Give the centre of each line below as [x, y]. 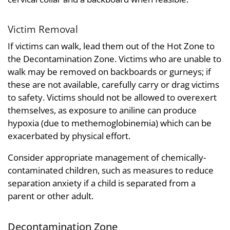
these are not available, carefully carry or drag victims [113, 85]
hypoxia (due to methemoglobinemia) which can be [110, 123]
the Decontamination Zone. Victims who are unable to [114, 59]
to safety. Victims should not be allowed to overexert [112, 98]
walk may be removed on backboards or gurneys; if [109, 72]
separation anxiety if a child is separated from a [102, 183]
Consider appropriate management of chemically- [107, 158]
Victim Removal [43, 29]
